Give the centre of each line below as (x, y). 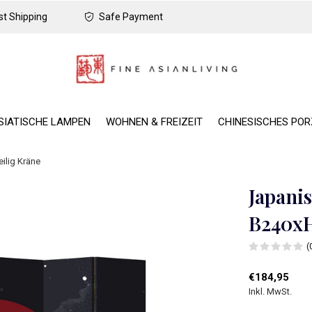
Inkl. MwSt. (270, 291)
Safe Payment (130, 17)
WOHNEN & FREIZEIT (154, 122)
